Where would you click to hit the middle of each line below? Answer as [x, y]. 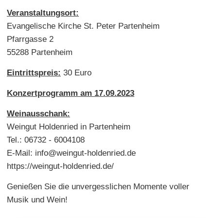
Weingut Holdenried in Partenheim [69, 127]
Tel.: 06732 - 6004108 [46, 140]
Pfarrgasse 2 [30, 39]
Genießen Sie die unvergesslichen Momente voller [98, 186]
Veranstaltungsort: [43, 13]
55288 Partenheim [40, 52]
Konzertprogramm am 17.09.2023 [71, 93]
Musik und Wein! [37, 200]
